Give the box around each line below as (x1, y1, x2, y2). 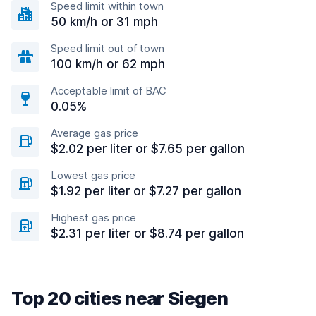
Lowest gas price (51, 169, 135, 182)
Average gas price (51, 126, 138, 140)
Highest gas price (51, 211, 136, 224)
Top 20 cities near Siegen (11, 287, 228, 309)
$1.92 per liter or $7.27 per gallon (51, 184, 241, 198)
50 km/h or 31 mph (51, 15, 158, 29)
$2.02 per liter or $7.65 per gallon (51, 142, 245, 156)
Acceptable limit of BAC (51, 84, 166, 97)
